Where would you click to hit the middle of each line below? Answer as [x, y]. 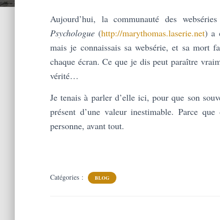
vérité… [64, 76]
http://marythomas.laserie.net [153, 33]
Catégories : [68, 177]
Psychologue [72, 33]
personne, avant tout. [87, 126]
